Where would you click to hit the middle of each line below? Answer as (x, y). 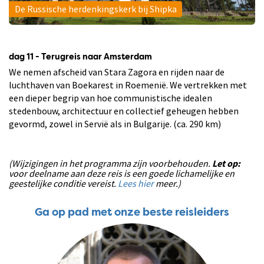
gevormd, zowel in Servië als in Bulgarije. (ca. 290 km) (115, 123)
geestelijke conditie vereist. (63, 183)
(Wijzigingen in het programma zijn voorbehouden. (110, 163)
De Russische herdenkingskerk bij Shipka (95, 9)
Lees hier (136, 183)
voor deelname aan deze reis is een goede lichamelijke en (122, 173)
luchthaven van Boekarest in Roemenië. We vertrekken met (128, 85)
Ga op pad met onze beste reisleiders (132, 212)
